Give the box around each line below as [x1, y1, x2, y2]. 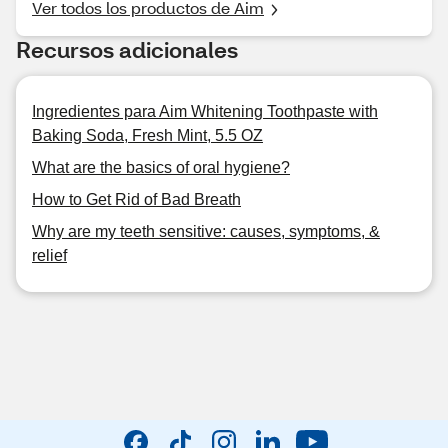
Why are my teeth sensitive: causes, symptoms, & [32, 223, 380, 240]
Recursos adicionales [16, 35, 238, 64]
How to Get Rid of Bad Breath [32, 191, 241, 208]
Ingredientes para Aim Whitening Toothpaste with [32, 103, 378, 120]
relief [32, 247, 67, 264]
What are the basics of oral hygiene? [32, 159, 290, 176]
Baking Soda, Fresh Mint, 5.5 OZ [32, 127, 263, 144]
